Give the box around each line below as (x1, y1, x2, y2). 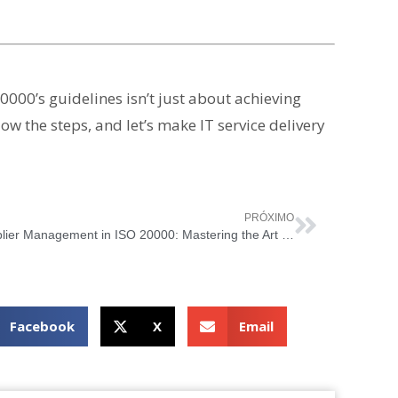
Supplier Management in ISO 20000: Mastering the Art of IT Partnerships (282, 227, 294, 242)
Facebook (10, 317, 76, 336)
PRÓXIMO (244, 211, 294, 224)
